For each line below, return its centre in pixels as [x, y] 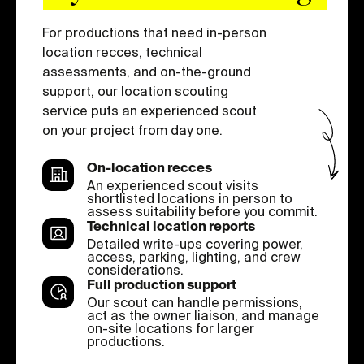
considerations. [135, 269]
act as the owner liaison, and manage [203, 315]
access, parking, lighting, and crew [194, 256]
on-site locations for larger [171, 328]
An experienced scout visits [173, 185]
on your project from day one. [132, 130]
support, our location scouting [135, 91]
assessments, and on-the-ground [147, 71]
